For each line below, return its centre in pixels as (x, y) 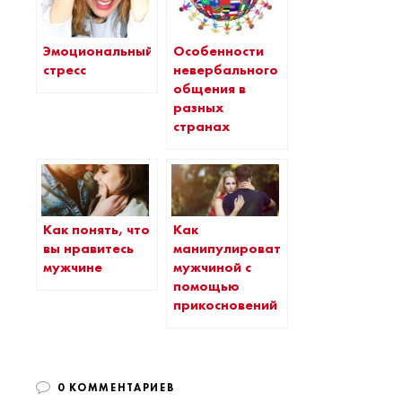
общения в (210, 89)
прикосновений (225, 305)
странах (202, 127)
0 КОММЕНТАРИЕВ (116, 387)
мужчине (73, 267)
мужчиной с (212, 267)
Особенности (218, 51)
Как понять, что (96, 229)
